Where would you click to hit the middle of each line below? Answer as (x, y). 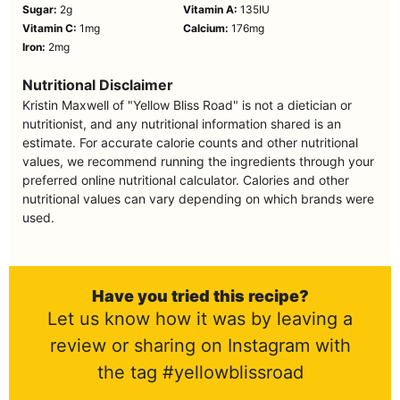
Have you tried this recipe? (200, 296)
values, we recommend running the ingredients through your (198, 161)
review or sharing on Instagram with (200, 345)
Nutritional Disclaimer (103, 84)
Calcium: (207, 28)
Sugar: (41, 9)
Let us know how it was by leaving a (200, 318)
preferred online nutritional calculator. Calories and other (186, 179)
